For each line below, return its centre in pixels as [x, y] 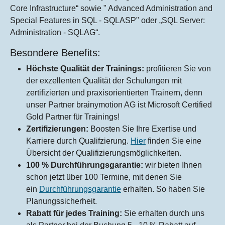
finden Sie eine [174, 141]
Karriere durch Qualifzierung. [78, 141]
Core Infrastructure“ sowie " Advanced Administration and [111, 9]
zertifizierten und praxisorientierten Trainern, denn [114, 93]
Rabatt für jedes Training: [75, 213]
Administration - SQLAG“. [55, 33]
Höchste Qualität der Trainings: [85, 69]
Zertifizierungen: [58, 129]
